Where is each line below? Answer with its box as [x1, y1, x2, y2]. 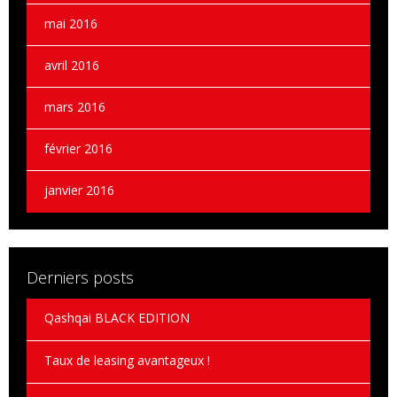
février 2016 [44, 139, 113, 157]
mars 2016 [44, 97, 105, 115]
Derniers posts [27, 266, 134, 288]
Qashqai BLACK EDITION [44, 308, 190, 326]
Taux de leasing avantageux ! [44, 351, 210, 369]
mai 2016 [44, 14, 97, 32]
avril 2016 [44, 56, 99, 74]
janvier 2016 [44, 181, 114, 198]
